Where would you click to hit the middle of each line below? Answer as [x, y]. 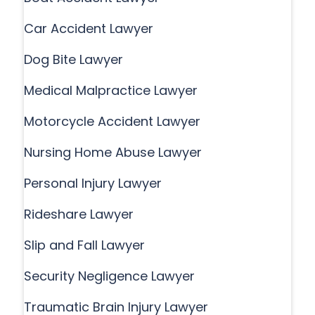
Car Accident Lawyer [89, 28]
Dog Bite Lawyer [73, 59]
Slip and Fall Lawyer [84, 245]
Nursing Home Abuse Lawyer [113, 152]
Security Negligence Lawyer [109, 276]
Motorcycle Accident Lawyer [112, 121]
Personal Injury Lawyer [93, 183]
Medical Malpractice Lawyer [111, 90]
